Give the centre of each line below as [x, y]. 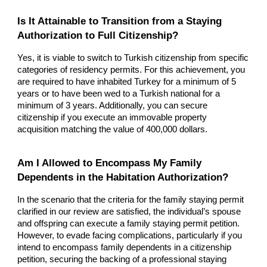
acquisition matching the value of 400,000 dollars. [113, 129]
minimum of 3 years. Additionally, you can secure [113, 105]
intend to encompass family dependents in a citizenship [125, 248]
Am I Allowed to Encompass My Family [110, 163]
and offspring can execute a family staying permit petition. [129, 224]
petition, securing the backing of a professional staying [122, 260]
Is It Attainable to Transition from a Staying [120, 21]
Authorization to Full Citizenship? [98, 35]
